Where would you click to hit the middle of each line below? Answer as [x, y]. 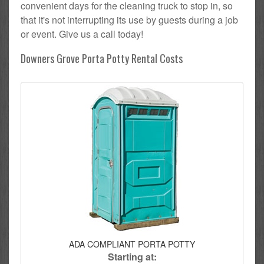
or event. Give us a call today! [82, 34]
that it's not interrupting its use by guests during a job [129, 20]
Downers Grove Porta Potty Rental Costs [102, 59]
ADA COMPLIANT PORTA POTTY [132, 244]
